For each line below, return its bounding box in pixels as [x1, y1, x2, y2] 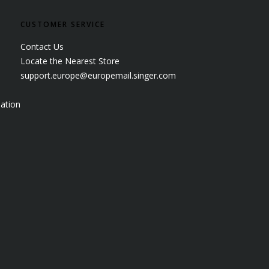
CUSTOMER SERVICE [20, 19, 105, 29]
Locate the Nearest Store [20, 55, 119, 67]
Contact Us [20, 40, 64, 52]
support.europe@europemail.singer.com [20, 69, 176, 81]
